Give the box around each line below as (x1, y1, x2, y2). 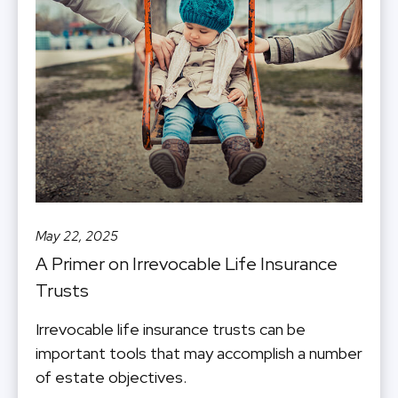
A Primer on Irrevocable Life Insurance (36, 251, 338, 275)
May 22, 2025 (36, 227, 118, 245)
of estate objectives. (36, 366, 187, 387)
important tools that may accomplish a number (36, 342, 362, 363)
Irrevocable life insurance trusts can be (36, 318, 306, 339)
